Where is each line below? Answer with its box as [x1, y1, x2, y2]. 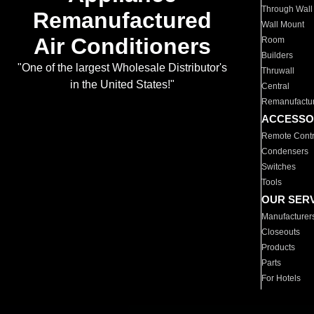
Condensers [261, 146, 309, 156]
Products [261, 243, 296, 252]
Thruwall [261, 66, 295, 76]
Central [261, 81, 290, 91]
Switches [261, 162, 296, 172]
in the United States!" [69, 78, 175, 91]
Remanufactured [32, 8, 212, 34]
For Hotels [261, 273, 301, 283]
